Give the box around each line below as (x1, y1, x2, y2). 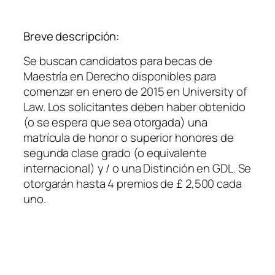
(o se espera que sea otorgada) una (23, 114, 207, 131)
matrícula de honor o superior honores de (23, 130, 234, 146)
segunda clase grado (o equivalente (23, 145, 207, 161)
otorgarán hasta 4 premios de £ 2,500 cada (23, 176, 242, 192)
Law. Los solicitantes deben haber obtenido (23, 99, 246, 115)
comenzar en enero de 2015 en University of (23, 83, 247, 100)
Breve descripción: (23, 28, 120, 44)
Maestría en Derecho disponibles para (23, 68, 217, 85)
